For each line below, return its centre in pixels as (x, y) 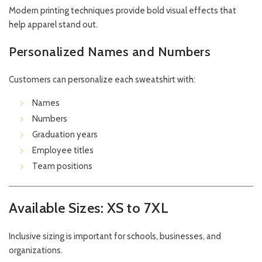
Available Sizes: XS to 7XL (89, 208)
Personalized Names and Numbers (110, 52)
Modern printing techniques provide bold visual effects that (123, 11)
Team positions (62, 166)
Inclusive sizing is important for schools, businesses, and (115, 237)
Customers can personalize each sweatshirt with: (102, 80)
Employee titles (63, 151)
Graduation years (65, 135)
